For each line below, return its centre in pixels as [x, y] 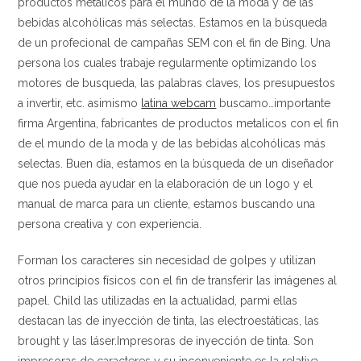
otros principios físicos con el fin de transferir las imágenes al [178, 280]
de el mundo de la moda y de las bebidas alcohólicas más [172, 143]
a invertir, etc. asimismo [80, 103]
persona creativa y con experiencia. [110, 224]
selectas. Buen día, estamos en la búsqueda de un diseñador [176, 164]
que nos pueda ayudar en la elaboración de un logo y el [166, 184]
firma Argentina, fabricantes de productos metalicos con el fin [178, 123]
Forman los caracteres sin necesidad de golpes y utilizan [167, 260]
